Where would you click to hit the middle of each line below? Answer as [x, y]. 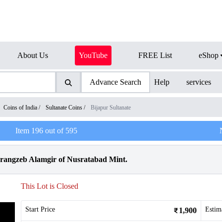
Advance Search [115, 82]
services [199, 82]
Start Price [40, 209]
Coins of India [20, 108]
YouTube [93, 55]
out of [54, 131]
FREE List [155, 55]
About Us [33, 55]
